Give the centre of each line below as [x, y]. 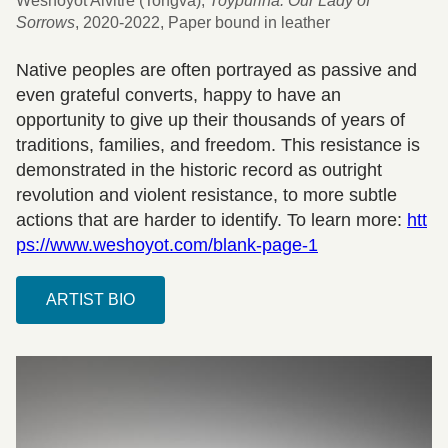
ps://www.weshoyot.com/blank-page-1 [167, 245]
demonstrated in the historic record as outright [199, 170]
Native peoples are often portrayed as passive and [216, 70]
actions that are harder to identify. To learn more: [211, 220]
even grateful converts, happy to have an [178, 95]
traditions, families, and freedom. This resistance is [218, 145]
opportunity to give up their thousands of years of [210, 120]
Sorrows [45, 23]
